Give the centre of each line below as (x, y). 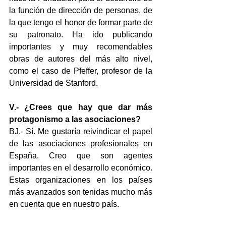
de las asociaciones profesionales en (81, 143)
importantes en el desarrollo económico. (81, 167)
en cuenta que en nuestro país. (64, 204)
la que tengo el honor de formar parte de (81, 22)
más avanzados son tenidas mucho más (81, 192)
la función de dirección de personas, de (81, 10)
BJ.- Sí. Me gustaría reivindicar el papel (81, 131)
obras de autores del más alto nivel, (81, 59)
